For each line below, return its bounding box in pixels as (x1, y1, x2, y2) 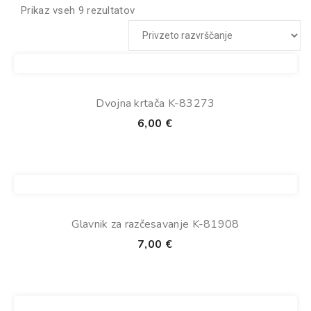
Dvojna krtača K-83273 (96, 96, 215, 111)
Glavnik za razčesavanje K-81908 (72, 217, 239, 232)
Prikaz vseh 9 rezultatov (21, 4, 135, 17)
